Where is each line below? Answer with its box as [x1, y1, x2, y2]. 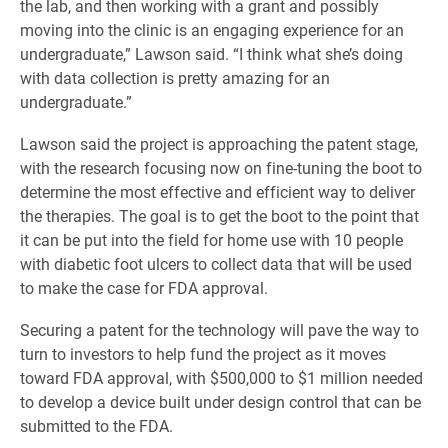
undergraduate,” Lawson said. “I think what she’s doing [20, 43, 403, 64]
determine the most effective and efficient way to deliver [20, 181, 415, 202]
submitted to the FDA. [20, 415, 177, 436]
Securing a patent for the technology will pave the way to [20, 319, 419, 340]
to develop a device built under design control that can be [20, 391, 421, 412]
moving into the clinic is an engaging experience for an [20, 19, 404, 40]
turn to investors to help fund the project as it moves [20, 343, 386, 364]
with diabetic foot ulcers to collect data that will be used [20, 253, 412, 274]
